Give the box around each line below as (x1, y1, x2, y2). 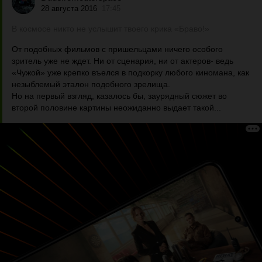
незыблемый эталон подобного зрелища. (12, 80, 170, 89)
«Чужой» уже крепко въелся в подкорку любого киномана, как (12, 68, 249, 77)
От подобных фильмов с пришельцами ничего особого (12, 44, 223, 54)
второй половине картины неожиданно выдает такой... (12, 103, 221, 112)
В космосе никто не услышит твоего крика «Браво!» (12, 24, 209, 33)
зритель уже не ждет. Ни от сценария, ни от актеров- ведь (12, 56, 233, 65)
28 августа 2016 (41, 4, 97, 13)
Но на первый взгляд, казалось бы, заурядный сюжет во (12, 91, 227, 101)
